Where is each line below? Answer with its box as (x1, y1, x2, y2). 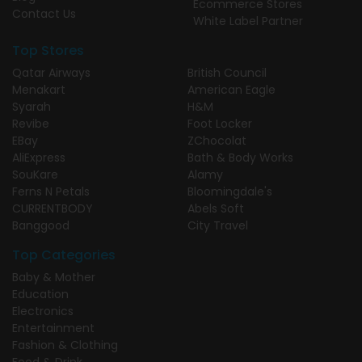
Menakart (12, 81, 65, 98)
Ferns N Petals (12, 183, 90, 200)
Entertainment (12, 319, 95, 336)
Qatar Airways (12, 64, 90, 81)
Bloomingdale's (187, 183, 272, 200)
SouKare (12, 166, 58, 183)
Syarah (12, 98, 51, 115)
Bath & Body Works (187, 149, 293, 166)
